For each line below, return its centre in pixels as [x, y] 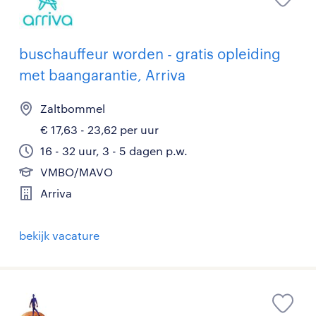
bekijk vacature [59, 235]
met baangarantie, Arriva [102, 75]
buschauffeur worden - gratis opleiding [150, 54]
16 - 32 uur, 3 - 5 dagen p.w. [114, 151]
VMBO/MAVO [77, 172]
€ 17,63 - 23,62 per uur [99, 129]
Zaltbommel [73, 108]
